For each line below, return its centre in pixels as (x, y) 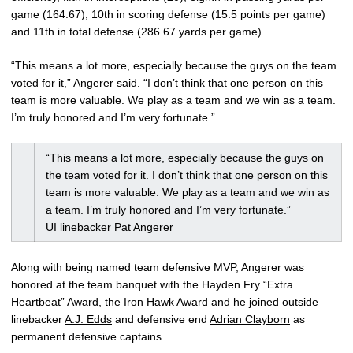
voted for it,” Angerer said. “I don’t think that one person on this (167, 82)
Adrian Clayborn (250, 319)
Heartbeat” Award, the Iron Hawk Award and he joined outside (165, 301)
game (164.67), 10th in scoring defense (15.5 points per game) (168, 14)
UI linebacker (80, 227)
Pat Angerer (144, 227)
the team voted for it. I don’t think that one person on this (187, 175)
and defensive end (161, 319)
